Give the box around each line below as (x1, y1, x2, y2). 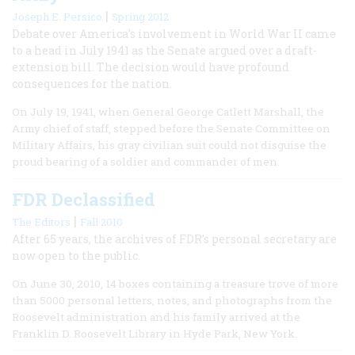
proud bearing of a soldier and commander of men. (12, 154, 280, 169)
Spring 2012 (112, 9, 169, 24)
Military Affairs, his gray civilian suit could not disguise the (12, 137, 326, 152)
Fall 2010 (80, 214, 123, 229)
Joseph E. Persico (12, 9, 102, 24)
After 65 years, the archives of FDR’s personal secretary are (12, 231, 337, 246)
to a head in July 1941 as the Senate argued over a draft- (12, 42, 317, 58)
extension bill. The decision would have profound (12, 59, 289, 74)
